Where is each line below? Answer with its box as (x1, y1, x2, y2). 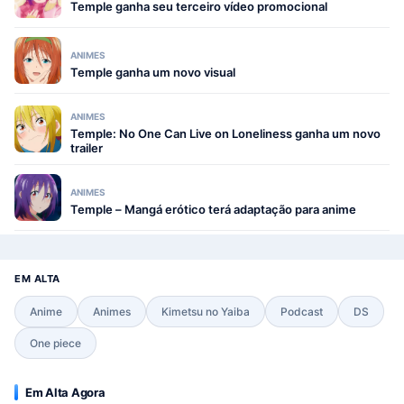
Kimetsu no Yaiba (161, 305, 250, 318)
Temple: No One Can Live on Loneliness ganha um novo (70, 126, 381, 141)
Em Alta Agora (25, 385, 106, 399)
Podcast (280, 305, 323, 318)
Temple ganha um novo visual (70, 65, 235, 79)
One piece (30, 336, 81, 350)
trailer (70, 141, 103, 155)
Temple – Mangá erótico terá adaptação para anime (70, 202, 356, 216)
